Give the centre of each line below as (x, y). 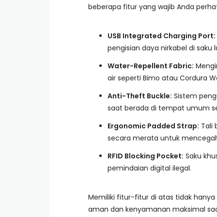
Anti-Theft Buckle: (140, 96)
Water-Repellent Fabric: (151, 66)
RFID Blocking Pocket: (146, 156)
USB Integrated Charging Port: (162, 36)
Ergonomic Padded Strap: (153, 126)
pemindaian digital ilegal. (149, 168)
